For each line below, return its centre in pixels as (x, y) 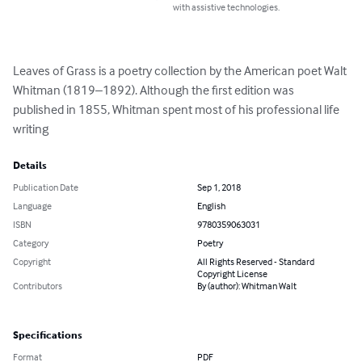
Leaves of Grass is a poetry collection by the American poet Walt (181, 71)
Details (30, 166)
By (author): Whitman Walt (247, 286)
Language (32, 206)
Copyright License (232, 274)
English (211, 206)
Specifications (48, 336)
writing (31, 129)
